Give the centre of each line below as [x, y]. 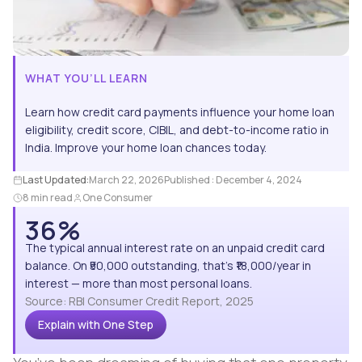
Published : [190, 180]
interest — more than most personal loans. [139, 284]
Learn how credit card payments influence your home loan [180, 112]
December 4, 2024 [259, 180]
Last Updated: [56, 180]
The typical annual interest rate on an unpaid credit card [175, 248]
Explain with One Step [96, 325]
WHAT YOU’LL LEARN [86, 78]
